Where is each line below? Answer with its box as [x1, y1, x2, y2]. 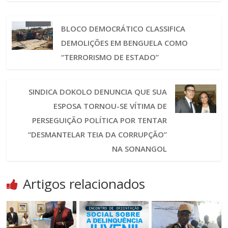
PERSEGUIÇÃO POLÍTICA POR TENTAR [32, 115, 167, 126]
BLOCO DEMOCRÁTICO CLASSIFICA [61, 23, 185, 34]
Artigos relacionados [23, 175, 146, 193]
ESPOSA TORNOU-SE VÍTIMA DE [53, 101, 167, 111]
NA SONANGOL [112, 144, 167, 154]
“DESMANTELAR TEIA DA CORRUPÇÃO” [28, 129, 167, 140]
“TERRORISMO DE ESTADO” [61, 52, 159, 63]
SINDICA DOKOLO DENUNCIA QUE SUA [28, 87, 167, 97]
